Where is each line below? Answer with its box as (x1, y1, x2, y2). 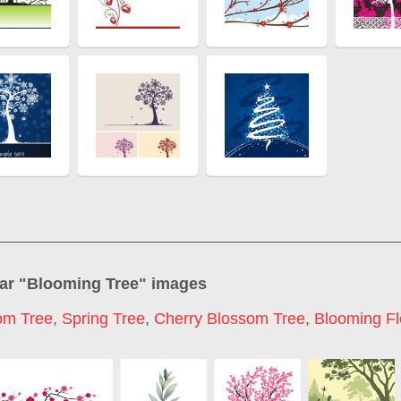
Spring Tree (62, 310, 145, 328)
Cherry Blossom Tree (154, 310, 305, 328)
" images (139, 274, 207, 293)
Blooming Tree (27, 274, 139, 293)
